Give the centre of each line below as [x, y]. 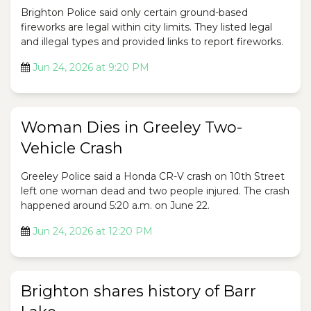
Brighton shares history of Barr [138, 292]
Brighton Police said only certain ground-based [134, 13]
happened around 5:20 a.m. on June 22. [115, 206]
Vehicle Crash [72, 149]
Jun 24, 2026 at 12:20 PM [93, 232]
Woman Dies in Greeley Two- [132, 128]
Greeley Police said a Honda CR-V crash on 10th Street [153, 177]
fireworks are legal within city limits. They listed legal [146, 27]
